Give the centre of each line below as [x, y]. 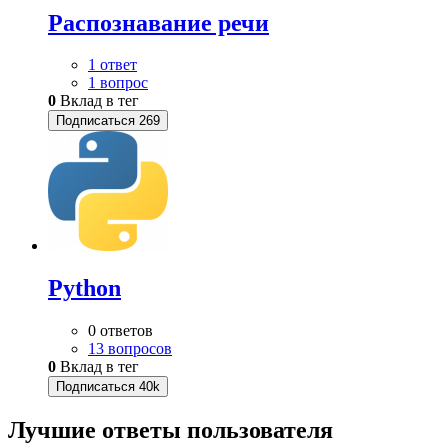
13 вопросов [130, 349]
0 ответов [120, 331]
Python [84, 288]
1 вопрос [118, 83]
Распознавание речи [158, 22]
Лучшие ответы [97, 430]
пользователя [260, 430]
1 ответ [112, 65]
